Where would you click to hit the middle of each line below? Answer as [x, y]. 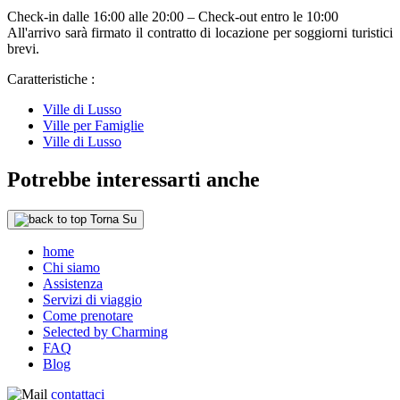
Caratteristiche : [51, 79]
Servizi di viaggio [92, 300]
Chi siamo [71, 268]
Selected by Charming [105, 332]
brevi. [23, 49]
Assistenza [73, 284]
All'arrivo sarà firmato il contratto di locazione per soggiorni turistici [200, 33]
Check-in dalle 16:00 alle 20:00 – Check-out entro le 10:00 [173, 17]
